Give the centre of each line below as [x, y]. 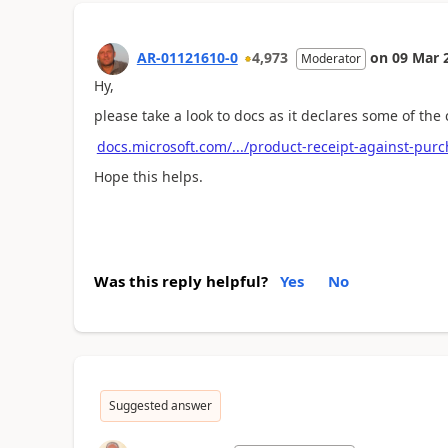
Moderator [330, 58]
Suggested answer [160, 405]
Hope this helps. [148, 176]
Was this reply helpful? [180, 280]
